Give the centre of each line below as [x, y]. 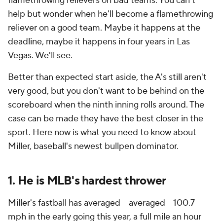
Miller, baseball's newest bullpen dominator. [93, 146]
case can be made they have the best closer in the [106, 119]
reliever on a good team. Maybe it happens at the [104, 28]
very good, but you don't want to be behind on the [106, 91]
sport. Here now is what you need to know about [102, 132]
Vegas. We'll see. [40, 55]
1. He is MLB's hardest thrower [87, 181]
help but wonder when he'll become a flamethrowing [110, 14]
